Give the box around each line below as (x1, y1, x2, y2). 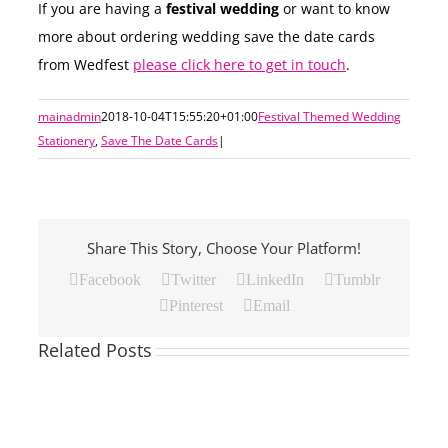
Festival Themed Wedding (258, 107, 401, 125)
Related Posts (38, 338, 152, 363)
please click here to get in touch (133, 55, 346, 74)
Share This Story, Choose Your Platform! (87, 237, 361, 258)
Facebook (78, 271, 141, 289)
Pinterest (168, 297, 223, 315)
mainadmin (38, 107, 101, 125)
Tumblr (333, 271, 380, 289)
